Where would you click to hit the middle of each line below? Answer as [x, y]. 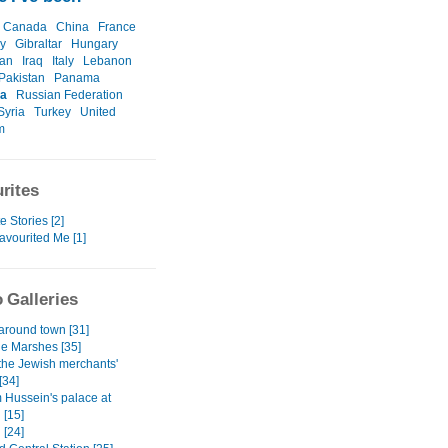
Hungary [94, 44]
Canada [25, 27]
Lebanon [107, 61]
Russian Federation [69, 95]
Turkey [52, 112]
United [98, 112]
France [117, 27]
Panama [77, 78]
